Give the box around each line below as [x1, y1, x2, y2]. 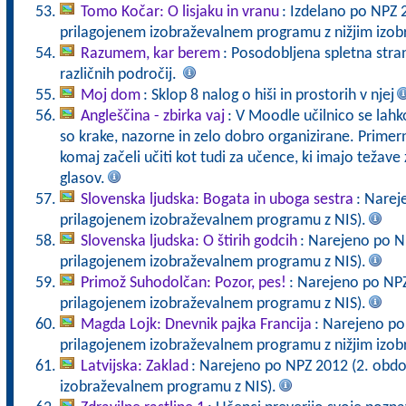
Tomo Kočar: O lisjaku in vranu [80, 4, 279, 21]
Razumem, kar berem [80, 45, 220, 63]
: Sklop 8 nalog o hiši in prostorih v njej [142, 87, 394, 104]
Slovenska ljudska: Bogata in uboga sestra [80, 191, 353, 208]
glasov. [59, 170, 105, 188]
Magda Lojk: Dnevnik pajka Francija [80, 316, 312, 333]
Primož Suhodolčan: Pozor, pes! [80, 275, 286, 292]
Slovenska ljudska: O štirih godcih [80, 233, 297, 250]
